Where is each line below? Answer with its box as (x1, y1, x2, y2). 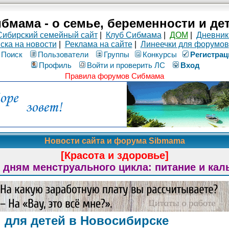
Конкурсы (143, 50, 177, 59)
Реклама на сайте (64, 40, 132, 49)
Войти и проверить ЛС (86, 61, 165, 70)
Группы (104, 50, 129, 59)
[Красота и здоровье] (60, 150, 169, 161)
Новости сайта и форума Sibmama (42, 136, 187, 145)
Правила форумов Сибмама (65, 72, 164, 80)
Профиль (38, 61, 72, 70)
